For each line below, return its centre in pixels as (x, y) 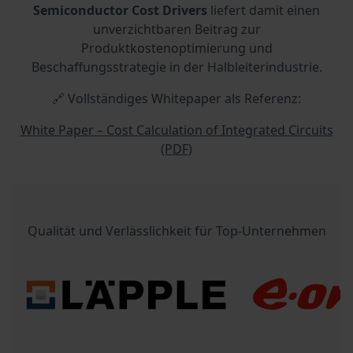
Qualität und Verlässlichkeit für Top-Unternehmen (176, 230)
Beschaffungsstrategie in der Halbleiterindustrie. (176, 67)
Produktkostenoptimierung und (176, 48)
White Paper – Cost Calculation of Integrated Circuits (176, 130)
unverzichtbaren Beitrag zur (176, 29)
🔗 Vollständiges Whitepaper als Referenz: (176, 98)
